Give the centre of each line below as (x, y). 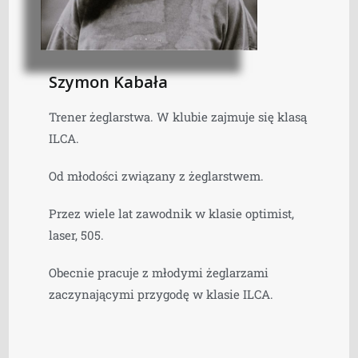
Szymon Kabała (109, 82)
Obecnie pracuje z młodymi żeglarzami (159, 272)
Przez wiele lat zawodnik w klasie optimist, (172, 213)
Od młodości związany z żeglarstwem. (158, 175)
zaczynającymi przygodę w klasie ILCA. (161, 294)
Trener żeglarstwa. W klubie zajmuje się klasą (178, 116)
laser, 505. (78, 235)
